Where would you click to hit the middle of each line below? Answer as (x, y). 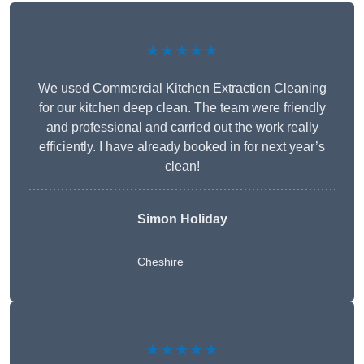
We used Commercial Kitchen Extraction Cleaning (182, 89)
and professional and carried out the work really (182, 128)
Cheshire (160, 262)
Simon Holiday (182, 219)
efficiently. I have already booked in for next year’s (182, 147)
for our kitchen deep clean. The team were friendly (182, 108)
